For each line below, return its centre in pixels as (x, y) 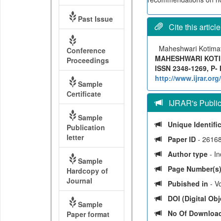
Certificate (84, 94)
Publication (86, 127)
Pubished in (188, 184)
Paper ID (183, 139)
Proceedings (88, 60)
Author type (188, 154)
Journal (79, 181)
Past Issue (95, 19)
